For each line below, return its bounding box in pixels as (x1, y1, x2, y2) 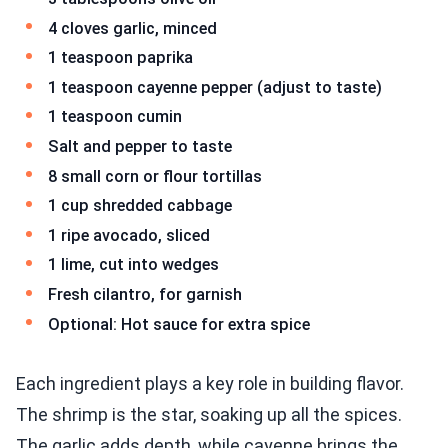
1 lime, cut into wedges (48, 255, 219, 275)
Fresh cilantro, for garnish (48, 284, 242, 304)
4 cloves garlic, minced (48, 18, 217, 38)
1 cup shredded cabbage (48, 196, 232, 216)
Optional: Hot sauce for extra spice (48, 314, 310, 334)
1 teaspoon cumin (48, 107, 182, 127)
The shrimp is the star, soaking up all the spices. (16, 404, 402, 426)
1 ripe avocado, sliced (48, 225, 210, 245)
